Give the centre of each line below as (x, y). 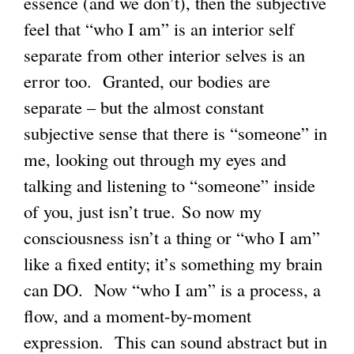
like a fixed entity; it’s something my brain (173, 263)
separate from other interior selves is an (164, 54)
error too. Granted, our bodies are (147, 80)
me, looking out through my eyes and (155, 158)
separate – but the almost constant (144, 106)
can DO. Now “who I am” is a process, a (172, 289)
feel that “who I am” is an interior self (159, 28)
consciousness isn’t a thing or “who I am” (172, 237)
